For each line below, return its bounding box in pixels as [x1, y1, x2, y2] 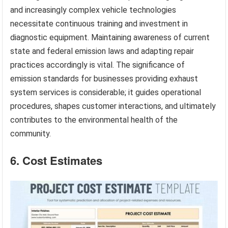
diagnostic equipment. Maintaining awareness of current [10, 32, 210, 42]
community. [10, 128, 51, 138]
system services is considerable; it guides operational [10, 87, 202, 97]
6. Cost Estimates [10, 152, 103, 168]
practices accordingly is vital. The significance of [10, 60, 185, 70]
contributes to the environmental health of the [10, 115, 178, 125]
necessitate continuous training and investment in [10, 18, 188, 28]
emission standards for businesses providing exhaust [10, 73, 198, 83]
